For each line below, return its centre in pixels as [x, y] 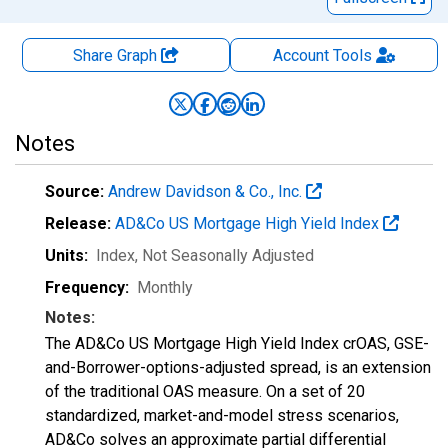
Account [300, 55]
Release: [78, 223]
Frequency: [87, 287]
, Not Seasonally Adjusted [224, 255]
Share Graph [117, 55]
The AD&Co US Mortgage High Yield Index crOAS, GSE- [237, 343]
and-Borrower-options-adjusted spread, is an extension [238, 367]
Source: [74, 191]
